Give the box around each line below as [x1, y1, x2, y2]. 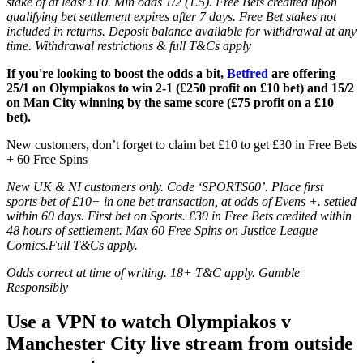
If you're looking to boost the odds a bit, [6, 66, 227, 80]
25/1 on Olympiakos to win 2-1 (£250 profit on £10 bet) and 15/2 [6, 80, 354, 95]
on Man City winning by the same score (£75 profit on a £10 [6, 95, 334, 109]
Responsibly [6, 280, 68, 294]
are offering [268, 66, 335, 80]
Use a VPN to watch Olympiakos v [6, 310, 291, 332]
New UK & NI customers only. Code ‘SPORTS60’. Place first [6, 179, 323, 194]
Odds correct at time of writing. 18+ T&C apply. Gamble [6, 265, 300, 280]
